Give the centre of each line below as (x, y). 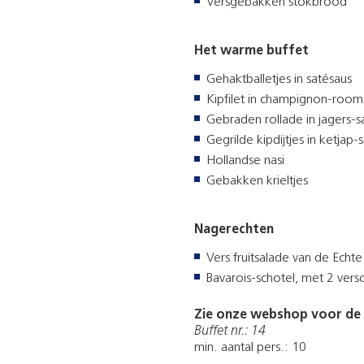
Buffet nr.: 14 (230, 332)
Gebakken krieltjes (257, 182)
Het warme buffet (251, 52)
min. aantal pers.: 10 (250, 348)
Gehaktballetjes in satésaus (279, 80)
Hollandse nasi (245, 161)
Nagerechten (234, 230)
